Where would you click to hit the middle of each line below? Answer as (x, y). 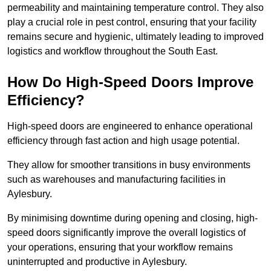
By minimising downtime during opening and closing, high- (132, 218)
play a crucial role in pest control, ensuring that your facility (132, 22)
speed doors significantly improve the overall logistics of (126, 233)
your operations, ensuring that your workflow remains (120, 247)
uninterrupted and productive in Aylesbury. (97, 262)
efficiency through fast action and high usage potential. (123, 141)
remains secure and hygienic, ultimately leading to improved (135, 37)
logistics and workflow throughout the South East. (113, 51)
